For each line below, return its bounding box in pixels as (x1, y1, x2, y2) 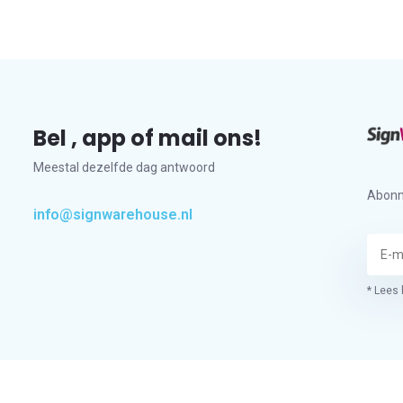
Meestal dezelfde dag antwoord (32, 160, 215, 175)
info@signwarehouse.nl (32, 206, 193, 223)
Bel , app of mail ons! (32, 123, 262, 153)
